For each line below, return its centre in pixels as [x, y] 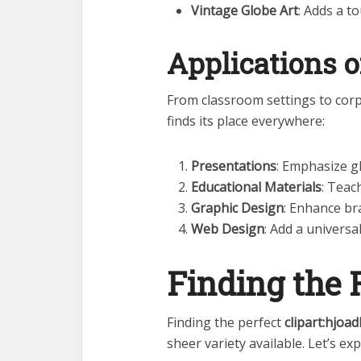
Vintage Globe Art [245, 11]
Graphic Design [237, 208]
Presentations [234, 166]
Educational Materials [256, 187]
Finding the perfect [226, 323]
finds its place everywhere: [246, 121]
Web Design [228, 229]
